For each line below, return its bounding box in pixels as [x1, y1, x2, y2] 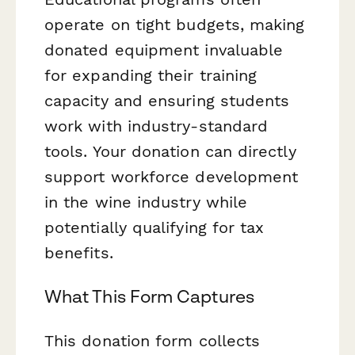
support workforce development [44, 167, 299, 187]
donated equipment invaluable [44, 40, 284, 60]
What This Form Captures [44, 286, 254, 307]
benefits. [44, 243, 113, 263]
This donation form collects [44, 330, 261, 350]
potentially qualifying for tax [44, 218, 265, 238]
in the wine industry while [44, 193, 248, 212]
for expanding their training [44, 66, 258, 86]
